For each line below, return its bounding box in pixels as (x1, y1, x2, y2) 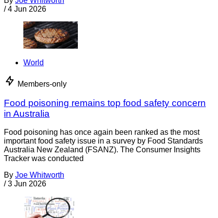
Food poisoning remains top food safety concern (4, 97, 206, 108)
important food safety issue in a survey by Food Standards (4, 137, 203, 145)
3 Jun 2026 (8, 180, 46, 188)
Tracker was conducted (4, 154, 84, 163)
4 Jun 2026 (8, 4, 46, 13)
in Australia (4, 108, 50, 119)
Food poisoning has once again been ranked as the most (4, 128, 200, 137)
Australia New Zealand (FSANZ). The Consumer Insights (4, 145, 200, 154)
